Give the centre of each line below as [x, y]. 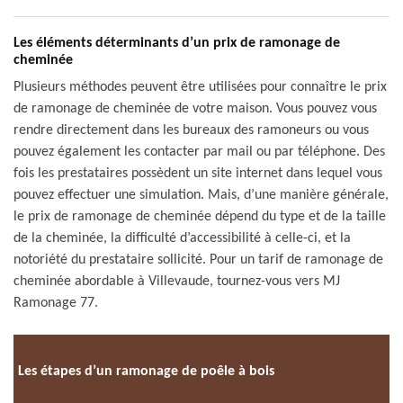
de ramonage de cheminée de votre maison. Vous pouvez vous [195, 109]
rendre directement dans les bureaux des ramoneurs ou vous [191, 130]
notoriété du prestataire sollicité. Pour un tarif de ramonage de [198, 260]
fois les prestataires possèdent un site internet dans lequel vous [198, 174]
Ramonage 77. [56, 303]
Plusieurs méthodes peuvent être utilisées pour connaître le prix [200, 87]
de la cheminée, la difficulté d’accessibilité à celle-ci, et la [182, 238]
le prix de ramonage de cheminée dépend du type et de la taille [200, 217]
